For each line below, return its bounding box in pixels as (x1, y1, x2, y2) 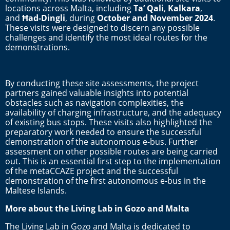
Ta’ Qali (133, 2, 164, 14)
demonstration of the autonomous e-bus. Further (5, 136, 198, 147)
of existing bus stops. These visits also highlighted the (5, 116, 212, 128)
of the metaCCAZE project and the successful (5, 165, 178, 177)
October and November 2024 (97, 12, 213, 24)
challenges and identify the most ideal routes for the (5, 31, 207, 43)
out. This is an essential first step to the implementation (5, 155, 221, 167)
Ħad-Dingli (22, 12, 65, 24)
